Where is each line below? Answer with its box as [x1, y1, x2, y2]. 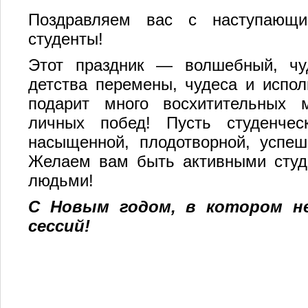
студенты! [28, 30, 103, 48]
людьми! [28, 171, 93, 190]
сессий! [28, 217, 90, 235]
